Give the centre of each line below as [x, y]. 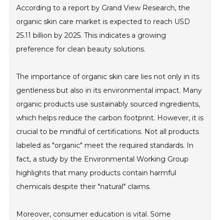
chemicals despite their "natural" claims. [84, 187]
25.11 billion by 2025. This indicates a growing [91, 36]
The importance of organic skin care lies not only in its [108, 77]
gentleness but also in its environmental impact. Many [109, 91]
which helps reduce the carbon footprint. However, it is [110, 118]
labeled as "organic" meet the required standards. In [105, 146]
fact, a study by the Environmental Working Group [103, 159]
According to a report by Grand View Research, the [103, 8]
